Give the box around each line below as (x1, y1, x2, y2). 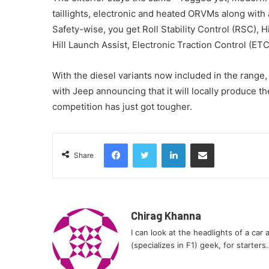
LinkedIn (185, 138, 216, 148)
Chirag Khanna (131, 209, 201, 223)
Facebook (127, 138, 164, 148)
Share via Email (214, 138, 233, 148)
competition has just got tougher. (52, 101, 192, 113)
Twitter (156, 138, 183, 148)
